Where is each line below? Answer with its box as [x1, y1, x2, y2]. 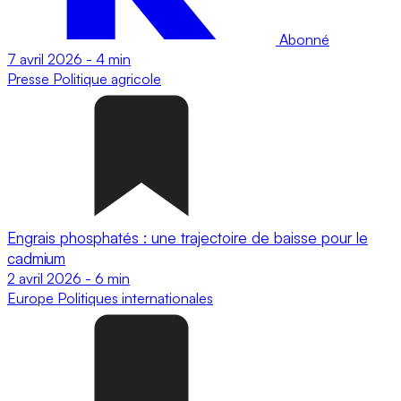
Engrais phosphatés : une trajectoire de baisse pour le [7, 227, 368, 247]
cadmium [7, 248, 65, 268]
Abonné [276, 30, 329, 48]
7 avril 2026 [7, 49, 82, 68]
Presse [7, 69, 53, 88]
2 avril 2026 [7, 269, 81, 287]
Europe [7, 288, 57, 307]
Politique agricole [53, 69, 161, 88]
